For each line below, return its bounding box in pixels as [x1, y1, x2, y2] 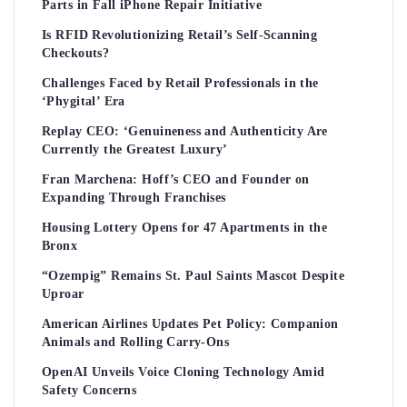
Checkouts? [42, 45, 110, 60]
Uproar [42, 286, 84, 301]
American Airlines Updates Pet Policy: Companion [42, 316, 339, 331]
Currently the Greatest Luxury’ [42, 142, 228, 156]
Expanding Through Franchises [42, 190, 226, 204]
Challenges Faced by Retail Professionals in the [42, 75, 319, 90]
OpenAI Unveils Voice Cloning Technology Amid [42, 364, 325, 379]
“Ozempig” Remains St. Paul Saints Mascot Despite [42, 268, 345, 283]
